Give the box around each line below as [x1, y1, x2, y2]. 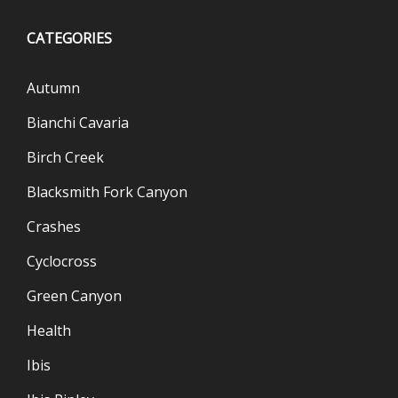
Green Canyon [27, 285, 122, 306]
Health [27, 320, 71, 340]
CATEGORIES [27, 28, 112, 48]
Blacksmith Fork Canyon [27, 181, 187, 202]
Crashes [27, 216, 81, 236]
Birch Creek [27, 147, 104, 167]
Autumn [27, 77, 80, 98]
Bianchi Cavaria [27, 112, 129, 132]
